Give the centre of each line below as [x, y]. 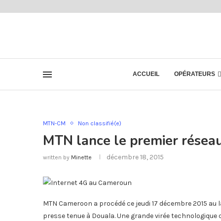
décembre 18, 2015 [135, 157]
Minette [81, 157]
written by [57, 157]
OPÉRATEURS [195, 74]
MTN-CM [54, 123]
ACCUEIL [146, 74]
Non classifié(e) [100, 123]
